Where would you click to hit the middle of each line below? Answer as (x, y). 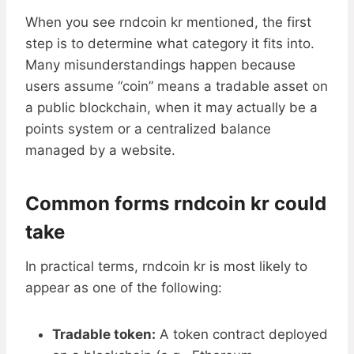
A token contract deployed (242, 335)
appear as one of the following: (124, 288)
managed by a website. (100, 151)
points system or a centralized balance (148, 129)
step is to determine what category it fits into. (170, 44)
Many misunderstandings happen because (160, 65)
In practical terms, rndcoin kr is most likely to (166, 267)
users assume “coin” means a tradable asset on (177, 87)
